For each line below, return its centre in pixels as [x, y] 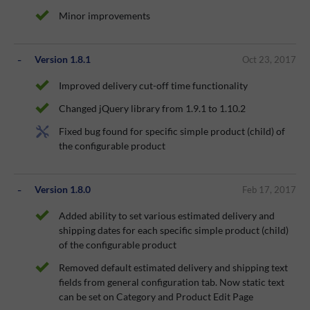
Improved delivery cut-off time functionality [153, 86]
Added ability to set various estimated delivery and [167, 216]
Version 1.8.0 [63, 190]
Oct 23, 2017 [269, 59]
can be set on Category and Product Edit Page [156, 297]
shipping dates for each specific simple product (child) [174, 230]
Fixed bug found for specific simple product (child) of [172, 131]
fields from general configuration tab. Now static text [172, 282]
